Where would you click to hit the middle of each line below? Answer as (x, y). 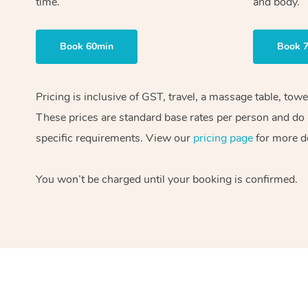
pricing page (223, 138)
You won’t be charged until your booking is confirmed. (167, 179)
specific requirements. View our (114, 138)
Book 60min (87, 46)
